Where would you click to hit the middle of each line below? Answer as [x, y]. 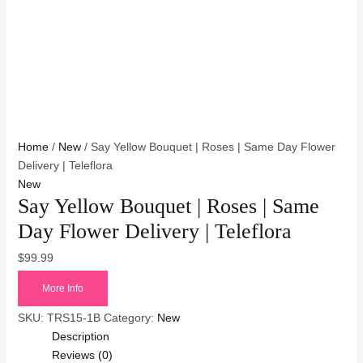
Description [80, 336]
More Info [62, 288]
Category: [130, 317]
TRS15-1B [73, 317]
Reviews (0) [82, 354]
